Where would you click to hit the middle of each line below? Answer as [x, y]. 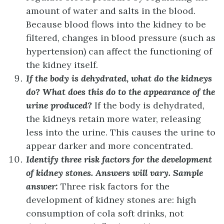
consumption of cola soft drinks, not [105, 213]
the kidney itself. [62, 64]
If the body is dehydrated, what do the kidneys [119, 78]
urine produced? [59, 105]
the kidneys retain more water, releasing [113, 118]
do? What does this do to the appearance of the [120, 91]
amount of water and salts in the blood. [111, 10]
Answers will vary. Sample [149, 172]
